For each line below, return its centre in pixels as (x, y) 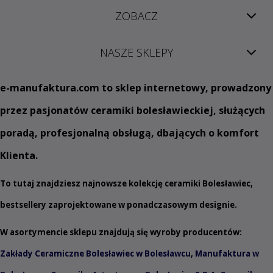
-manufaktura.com (53, 88)
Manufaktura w (226, 254)
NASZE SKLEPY (136, 53)
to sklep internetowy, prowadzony (185, 88)
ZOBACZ (136, 16)
